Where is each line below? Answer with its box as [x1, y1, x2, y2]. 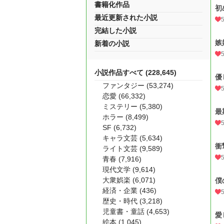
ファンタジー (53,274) [102, 81, 173, 89]
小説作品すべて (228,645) [94, 68, 176, 76]
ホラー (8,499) [102, 113, 148, 121]
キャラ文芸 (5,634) [102, 134, 162, 142]
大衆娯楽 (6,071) [102, 176, 155, 184]
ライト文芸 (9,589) [102, 144, 162, 152]
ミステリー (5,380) [102, 102, 162, 110]
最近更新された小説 [94, 13, 157, 21]
